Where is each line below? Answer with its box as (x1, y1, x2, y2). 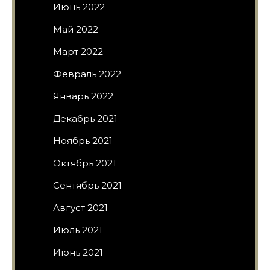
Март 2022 (53, 45, 103, 57)
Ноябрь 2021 (53, 134, 113, 146)
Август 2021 (53, 201, 108, 213)
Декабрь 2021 (53, 112, 118, 124)
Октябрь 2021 (53, 157, 116, 169)
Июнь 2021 (53, 246, 103, 258)
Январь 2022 (53, 90, 113, 102)
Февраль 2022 (53, 67, 121, 80)
